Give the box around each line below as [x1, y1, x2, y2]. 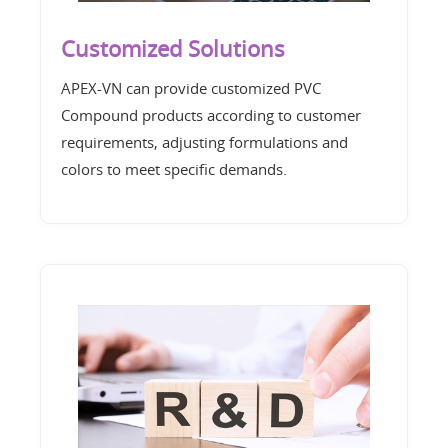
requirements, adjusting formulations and [61, 132, 348, 153]
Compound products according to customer [61, 105, 361, 126]
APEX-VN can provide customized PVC [61, 78, 321, 99]
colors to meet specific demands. [61, 159, 287, 180]
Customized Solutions [61, 34, 285, 64]
